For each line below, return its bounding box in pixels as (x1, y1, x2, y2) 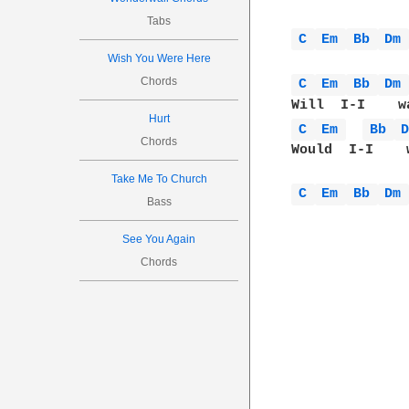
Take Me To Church (110, 173, 207, 185)
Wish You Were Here (107, 52, 211, 65)
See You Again (122, 233, 196, 246)
